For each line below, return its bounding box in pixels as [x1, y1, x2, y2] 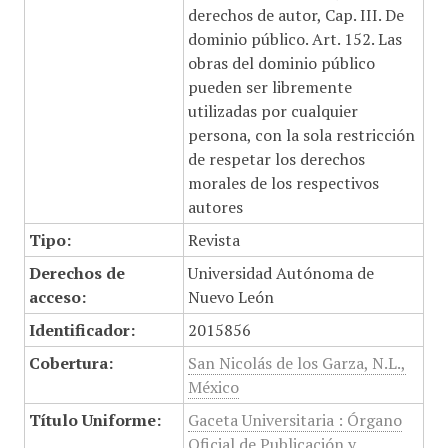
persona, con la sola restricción [187, 124, 415, 146]
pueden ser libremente [187, 76, 352, 98]
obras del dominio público [187, 52, 375, 74]
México [187, 376, 239, 398]
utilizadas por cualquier [187, 100, 358, 122]
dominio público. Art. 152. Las [187, 28, 402, 50]
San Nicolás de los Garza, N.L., [187, 352, 406, 374]
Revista [187, 229, 240, 251]
